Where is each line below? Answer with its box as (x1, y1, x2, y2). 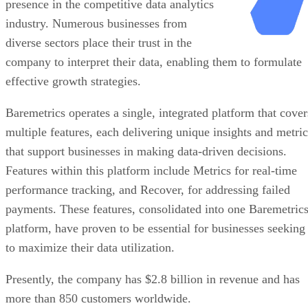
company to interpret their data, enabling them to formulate (5, 54, 302, 69)
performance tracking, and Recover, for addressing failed (5, 182, 290, 197)
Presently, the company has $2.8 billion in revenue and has (5, 272, 300, 286)
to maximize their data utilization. (5, 240, 175, 254)
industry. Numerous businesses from (5, 16, 187, 30)
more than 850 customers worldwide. (5, 291, 191, 305)
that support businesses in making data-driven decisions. (5, 144, 287, 158)
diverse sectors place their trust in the (5, 35, 192, 49)
